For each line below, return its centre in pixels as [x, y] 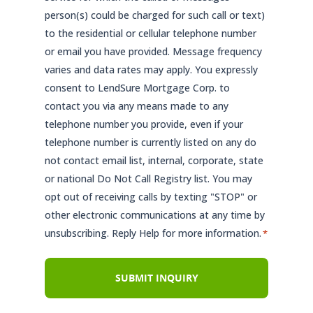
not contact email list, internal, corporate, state [154, 161]
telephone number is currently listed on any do [151, 143]
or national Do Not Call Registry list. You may [148, 179]
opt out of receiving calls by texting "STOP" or [151, 197]
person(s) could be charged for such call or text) [155, 15]
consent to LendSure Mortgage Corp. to [137, 88]
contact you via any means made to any [137, 106]
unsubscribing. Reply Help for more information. [153, 233]
